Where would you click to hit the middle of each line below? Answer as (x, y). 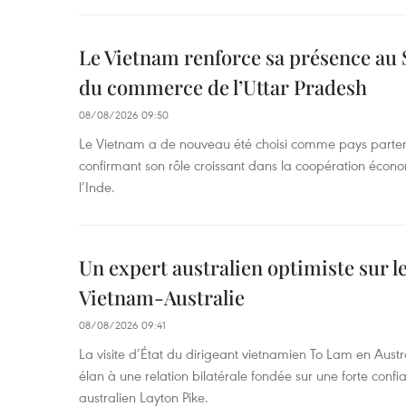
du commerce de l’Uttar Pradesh (223, 87)
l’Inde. (97, 187)
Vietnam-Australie (162, 297)
